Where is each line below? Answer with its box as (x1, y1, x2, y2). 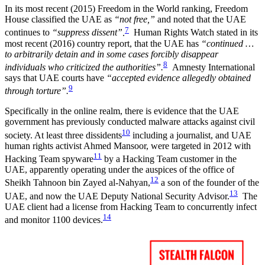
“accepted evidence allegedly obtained (106, 73, 251, 83)
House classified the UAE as (5, 14, 114, 25)
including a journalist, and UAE (130, 130, 251, 140)
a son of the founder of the (159, 177, 259, 188)
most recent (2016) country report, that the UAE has (5, 38, 201, 49)
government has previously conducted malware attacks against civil (5, 117, 255, 127)
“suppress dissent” (52, 27, 122, 38)
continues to (5, 27, 52, 38)
